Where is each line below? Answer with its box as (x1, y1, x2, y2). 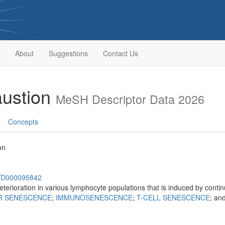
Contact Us (102, 48, 138, 58)
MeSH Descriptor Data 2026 (56, 90, 204, 107)
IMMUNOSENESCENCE (56, 192, 133, 202)
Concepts (8, 117, 38, 127)
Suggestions (48, 48, 88, 58)
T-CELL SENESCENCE (137, 192, 210, 202)
